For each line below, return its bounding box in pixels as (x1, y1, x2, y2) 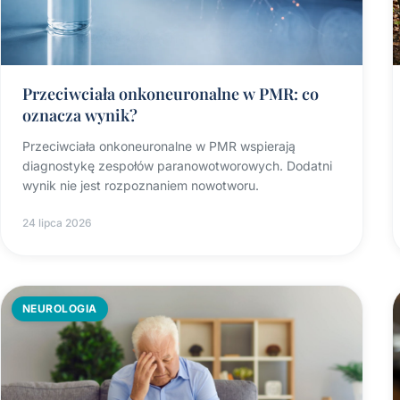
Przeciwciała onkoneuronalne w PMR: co (22, 83, 319, 105)
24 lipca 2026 (22, 216, 92, 230)
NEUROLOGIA (22, 302, 97, 316)
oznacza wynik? (22, 104, 137, 127)
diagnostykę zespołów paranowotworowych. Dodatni (22, 158, 332, 174)
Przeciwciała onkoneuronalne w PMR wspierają (22, 138, 296, 154)
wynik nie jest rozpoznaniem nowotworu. (22, 178, 259, 194)
